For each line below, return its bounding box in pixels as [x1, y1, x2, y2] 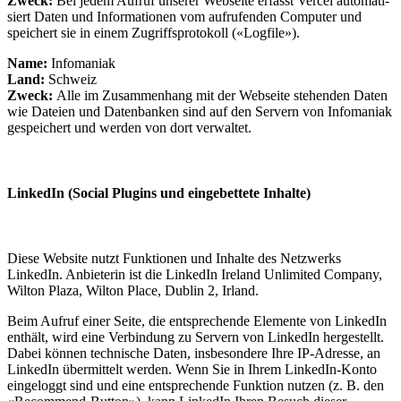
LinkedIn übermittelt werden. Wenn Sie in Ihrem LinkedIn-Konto [7, 362, 377, 378]
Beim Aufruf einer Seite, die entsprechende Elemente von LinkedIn [7, 313, 387, 329]
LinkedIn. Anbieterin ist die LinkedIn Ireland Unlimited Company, [7, 267, 382, 283]
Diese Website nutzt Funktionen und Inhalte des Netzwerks [7, 251, 341, 267]
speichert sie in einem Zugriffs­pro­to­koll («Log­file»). [7, 24, 300, 40]
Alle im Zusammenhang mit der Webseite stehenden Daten [53, 87, 388, 103]
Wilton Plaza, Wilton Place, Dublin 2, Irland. [7, 283, 259, 299]
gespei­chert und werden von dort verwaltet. [7, 119, 252, 135]
